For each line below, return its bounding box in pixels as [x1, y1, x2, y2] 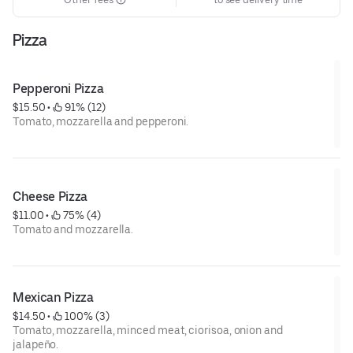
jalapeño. [13, 337, 59, 351]
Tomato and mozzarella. [13, 222, 134, 236]
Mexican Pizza [13, 289, 94, 305]
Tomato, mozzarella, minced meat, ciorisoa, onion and [13, 323, 283, 336]
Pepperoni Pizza [13, 80, 104, 96]
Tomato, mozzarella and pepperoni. [13, 114, 189, 128]
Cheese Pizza [13, 188, 88, 204]
